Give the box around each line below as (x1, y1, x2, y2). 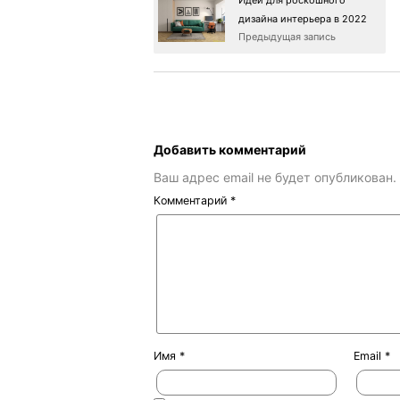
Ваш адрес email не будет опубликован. (154, 170, 396, 185)
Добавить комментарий (154, 142, 306, 158)
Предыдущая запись (238, 29, 336, 43)
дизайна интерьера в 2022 (238, 12, 367, 25)
